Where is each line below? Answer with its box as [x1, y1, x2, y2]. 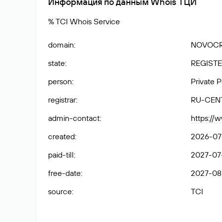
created [48, 131, 75, 141]
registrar [48, 95, 76, 105]
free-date [48, 168, 81, 178]
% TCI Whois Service [48, 16, 120, 26]
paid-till [48, 150, 74, 160]
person [48, 76, 72, 86]
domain [48, 40, 74, 50]
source [48, 186, 72, 196]
